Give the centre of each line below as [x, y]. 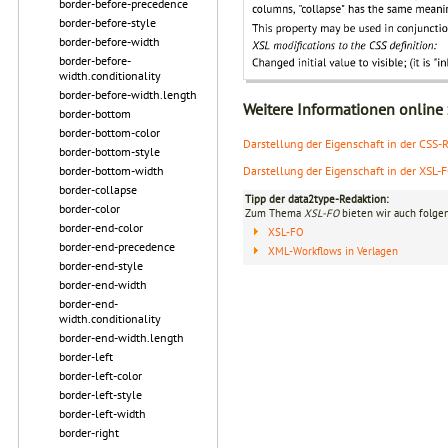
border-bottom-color [109, 132]
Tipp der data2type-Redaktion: [316, 198]
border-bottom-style [109, 151]
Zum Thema [274, 212]
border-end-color [101, 227]
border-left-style [100, 394]
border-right [89, 432]
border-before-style [107, 22]
